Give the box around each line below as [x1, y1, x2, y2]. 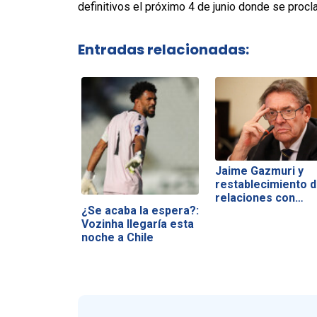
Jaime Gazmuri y [214, 164, 304, 178]
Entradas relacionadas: [77, 39, 249, 59]
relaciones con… [214, 191, 304, 205]
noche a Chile [81, 230, 154, 244]
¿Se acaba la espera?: [81, 203, 199, 217]
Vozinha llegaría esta [81, 217, 194, 231]
